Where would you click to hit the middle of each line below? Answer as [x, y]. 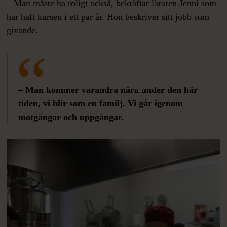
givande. [23, 31]
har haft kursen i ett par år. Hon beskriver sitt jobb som [108, 17]
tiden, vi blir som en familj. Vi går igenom [101, 104]
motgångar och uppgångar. [72, 117]
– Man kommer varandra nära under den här [108, 90]
